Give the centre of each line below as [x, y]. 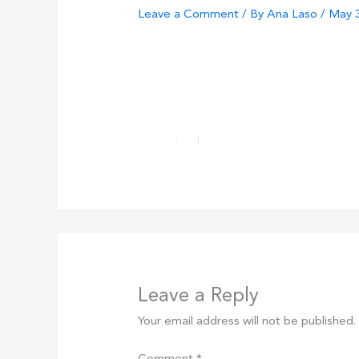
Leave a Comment [189, 15]
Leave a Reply [199, 297]
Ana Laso [294, 15]
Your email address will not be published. [247, 322]
